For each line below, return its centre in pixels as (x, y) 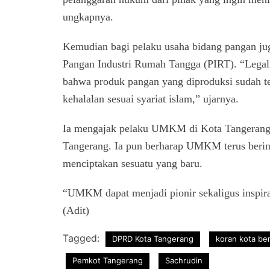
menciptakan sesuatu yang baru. (133, 164)
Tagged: (83, 238)
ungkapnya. (88, 17)
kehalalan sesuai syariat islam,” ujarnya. (151, 99)
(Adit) (76, 211)
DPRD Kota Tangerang (153, 239)
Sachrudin (184, 261)
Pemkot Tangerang (108, 261)
